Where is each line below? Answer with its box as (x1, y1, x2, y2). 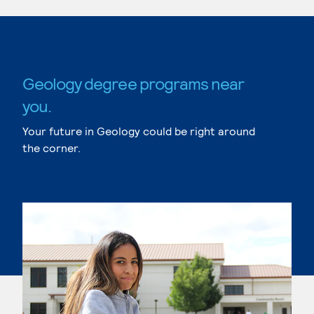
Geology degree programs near (22, 73, 245, 93)
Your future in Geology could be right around (22, 124, 255, 137)
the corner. (22, 141, 81, 154)
